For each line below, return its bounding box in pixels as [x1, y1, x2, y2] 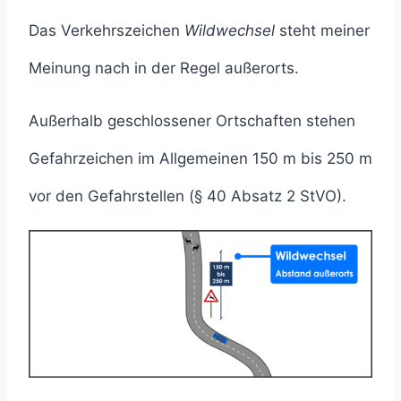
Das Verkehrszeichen [29, 21, 184, 39]
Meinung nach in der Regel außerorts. [29, 58, 299, 77]
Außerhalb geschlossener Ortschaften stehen [29, 111, 355, 130]
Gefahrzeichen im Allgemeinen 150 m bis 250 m [29, 149, 372, 167]
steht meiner [275, 21, 370, 39]
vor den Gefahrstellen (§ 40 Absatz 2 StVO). [29, 186, 346, 205]
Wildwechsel [184, 21, 275, 39]
